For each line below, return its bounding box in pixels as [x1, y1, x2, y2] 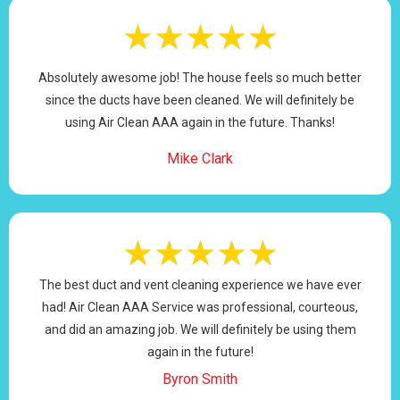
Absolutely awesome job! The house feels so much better [38, 70, 362, 85]
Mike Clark [167, 149, 233, 167]
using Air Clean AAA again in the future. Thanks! [65, 114, 335, 129]
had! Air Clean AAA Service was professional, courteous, [42, 299, 358, 314]
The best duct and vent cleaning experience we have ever [38, 277, 362, 292]
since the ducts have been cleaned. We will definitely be [46, 92, 354, 107]
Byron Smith [162, 370, 237, 387]
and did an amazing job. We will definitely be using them [44, 321, 356, 337]
